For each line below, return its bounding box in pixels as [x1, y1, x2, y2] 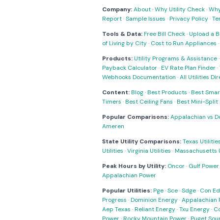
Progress [102, 196, 127, 204]
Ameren [102, 122, 124, 130]
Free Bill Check [144, 30, 185, 38]
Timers [102, 98, 121, 106]
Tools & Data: [102, 30, 142, 38]
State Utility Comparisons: [102, 137, 181, 145]
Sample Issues [126, 15, 165, 23]
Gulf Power [189, 162, 219, 170]
